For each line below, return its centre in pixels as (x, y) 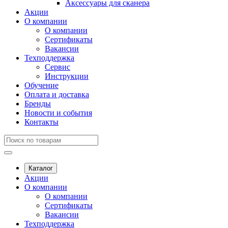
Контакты (41, 122)
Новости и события (58, 113)
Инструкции (67, 76)
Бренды (38, 104)
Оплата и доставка (57, 94)
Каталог (41, 168)
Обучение (41, 85)
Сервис (58, 67)
